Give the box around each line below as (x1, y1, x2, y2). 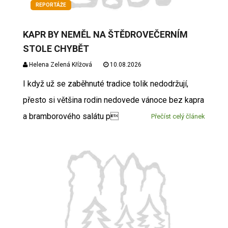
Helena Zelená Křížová (27, 61, 92, 68)
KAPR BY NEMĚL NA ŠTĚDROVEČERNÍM (22, 28, 188, 40)
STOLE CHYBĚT (22, 43, 89, 54)
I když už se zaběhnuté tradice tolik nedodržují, (22, 78, 188, 89)
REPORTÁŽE (35, 2, 66, 8)
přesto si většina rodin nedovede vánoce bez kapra (22, 95, 204, 105)
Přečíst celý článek (151, 112, 206, 120)
